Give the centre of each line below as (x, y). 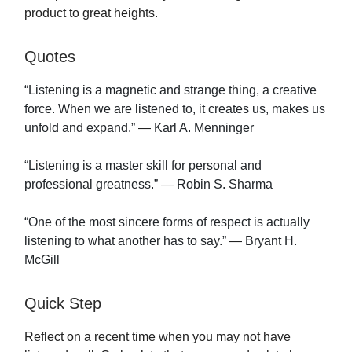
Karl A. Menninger (202, 127)
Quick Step (63, 303)
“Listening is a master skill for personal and (143, 165)
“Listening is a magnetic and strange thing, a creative (170, 90)
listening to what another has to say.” (127, 240)
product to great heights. (91, 13)
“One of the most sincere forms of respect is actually (167, 222)
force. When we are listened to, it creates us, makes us (175, 108)
